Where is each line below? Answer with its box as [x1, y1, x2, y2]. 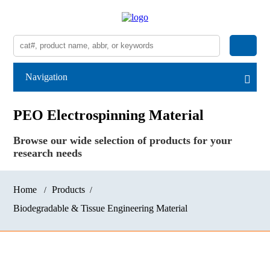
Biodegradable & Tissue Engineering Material [13, 203, 188, 214]
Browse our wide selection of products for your [13, 134, 233, 147]
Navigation [25, 72, 68, 82]
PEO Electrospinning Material [13, 107, 204, 124]
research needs [13, 147, 83, 160]
